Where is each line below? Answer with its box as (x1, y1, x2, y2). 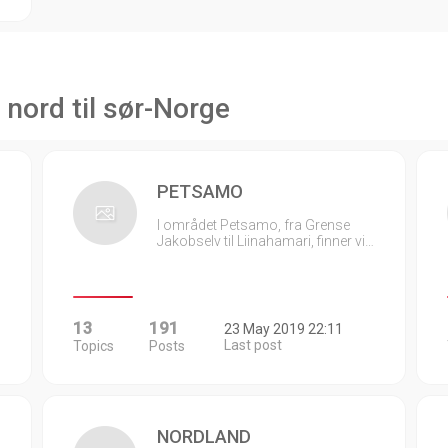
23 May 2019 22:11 (223, 321, 343, 337)
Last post (223, 337, 282, 353)
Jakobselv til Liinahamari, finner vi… (157, 233, 375, 249)
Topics (73, 338, 115, 354)
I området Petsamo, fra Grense (157, 217, 351, 233)
